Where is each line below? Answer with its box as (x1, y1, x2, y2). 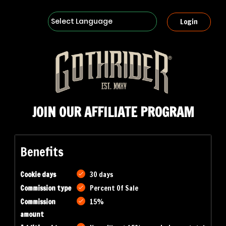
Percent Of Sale (90, 183, 138, 193)
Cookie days (20, 169, 56, 180)
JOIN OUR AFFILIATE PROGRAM (32, 103, 194, 122)
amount (20, 209, 44, 219)
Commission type (20, 183, 71, 193)
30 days (90, 169, 113, 180)
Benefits (20, 143, 64, 160)
